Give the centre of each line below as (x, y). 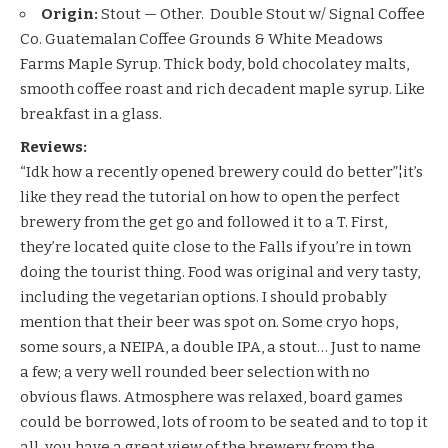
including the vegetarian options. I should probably (203, 297)
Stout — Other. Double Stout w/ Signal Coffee (261, 13)
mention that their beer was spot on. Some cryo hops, (209, 322)
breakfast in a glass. (91, 113)
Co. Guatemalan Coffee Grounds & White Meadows (201, 38)
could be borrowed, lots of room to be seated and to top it (224, 422)
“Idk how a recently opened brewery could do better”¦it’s (221, 172)
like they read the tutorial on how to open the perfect (210, 197)
